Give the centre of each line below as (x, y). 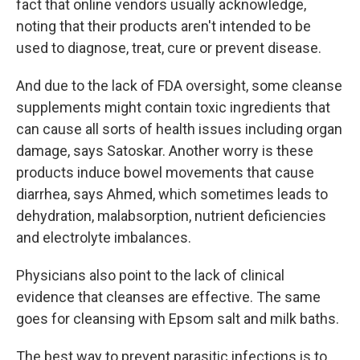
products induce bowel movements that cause (165, 173)
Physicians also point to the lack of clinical (150, 276)
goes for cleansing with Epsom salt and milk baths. (178, 319)
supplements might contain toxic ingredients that (173, 108)
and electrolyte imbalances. (104, 238)
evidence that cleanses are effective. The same (168, 297)
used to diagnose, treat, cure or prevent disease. (169, 48)
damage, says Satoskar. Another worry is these (165, 151)
